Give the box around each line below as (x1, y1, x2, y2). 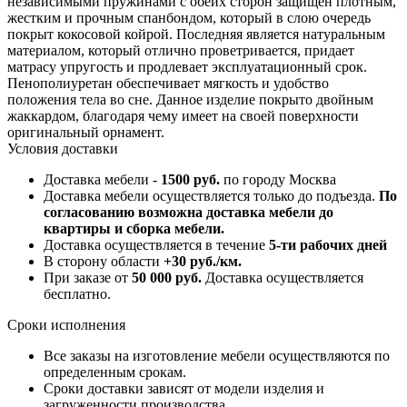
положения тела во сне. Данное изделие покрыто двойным (7, 92, 373, 108)
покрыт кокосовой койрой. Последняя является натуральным (7, 26, 385, 43)
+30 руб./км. (164, 253, 242, 270)
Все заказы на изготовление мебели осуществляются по (44, 348, 390, 364)
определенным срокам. (44, 364, 186, 381)
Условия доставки (7, 141, 118, 157)
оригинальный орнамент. (7, 124, 164, 141)
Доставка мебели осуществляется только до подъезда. (44, 188, 379, 204)
